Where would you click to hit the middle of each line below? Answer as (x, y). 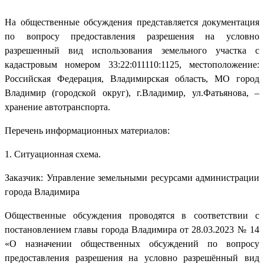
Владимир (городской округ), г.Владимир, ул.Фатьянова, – (132, 93)
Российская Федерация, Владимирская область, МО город (132, 78)
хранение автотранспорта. (57, 107)
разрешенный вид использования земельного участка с (132, 50)
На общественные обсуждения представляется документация (132, 22)
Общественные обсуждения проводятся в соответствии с (132, 215)
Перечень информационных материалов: (87, 130)
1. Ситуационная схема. (53, 154)
